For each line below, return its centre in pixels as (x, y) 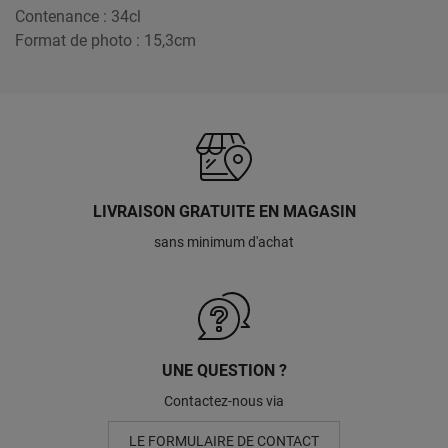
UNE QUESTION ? (224, 371)
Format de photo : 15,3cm (105, 40)
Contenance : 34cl (78, 16)
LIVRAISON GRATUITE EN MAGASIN (224, 212)
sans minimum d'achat (224, 242)
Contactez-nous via (224, 401)
